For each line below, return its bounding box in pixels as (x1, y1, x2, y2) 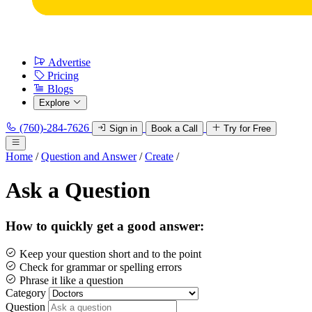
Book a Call (151, 123, 198, 134)
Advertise (48, 56, 91, 68)
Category (6, 286, 46, 299)
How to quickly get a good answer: (6, 218, 204, 233)
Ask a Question (6, 178, 150, 203)
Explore (39, 97, 70, 108)
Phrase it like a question (17, 274, 123, 286)
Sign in (109, 123, 137, 134)
